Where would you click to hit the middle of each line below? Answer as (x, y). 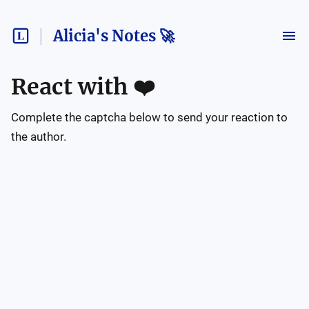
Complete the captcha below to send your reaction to (149, 117)
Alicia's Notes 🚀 (114, 36)
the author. (39, 137)
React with (72, 87)
